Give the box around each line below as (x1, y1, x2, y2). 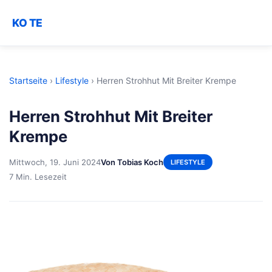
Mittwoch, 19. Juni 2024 (9, 157, 101, 167)
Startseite (9, 75, 47, 86)
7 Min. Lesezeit (9, 171, 67, 182)
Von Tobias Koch (101, 157, 163, 167)
